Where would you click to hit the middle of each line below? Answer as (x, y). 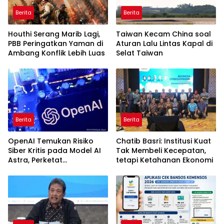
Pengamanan (32, 170)
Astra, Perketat (35, 160)
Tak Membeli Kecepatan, (161, 151)
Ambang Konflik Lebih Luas (56, 53)
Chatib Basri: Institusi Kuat (163, 141)
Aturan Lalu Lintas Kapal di (164, 44)
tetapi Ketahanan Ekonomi (164, 160)
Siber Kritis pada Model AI (54, 151)
